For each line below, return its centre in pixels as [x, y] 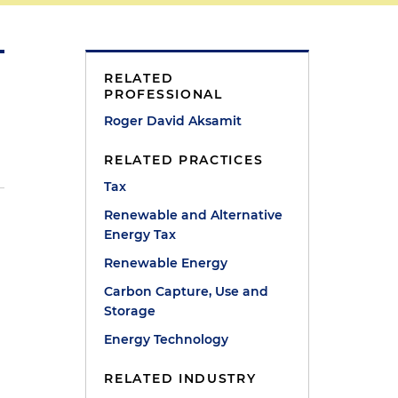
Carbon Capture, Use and [187, 291]
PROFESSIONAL [163, 94]
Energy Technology [167, 339]
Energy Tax [140, 235]
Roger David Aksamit [173, 121]
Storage [130, 311]
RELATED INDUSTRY [180, 378]
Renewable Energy [166, 263]
